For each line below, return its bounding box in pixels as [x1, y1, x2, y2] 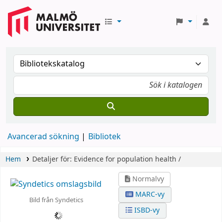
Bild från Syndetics [29, 195, 83, 205]
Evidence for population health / [73, 154, 181, 165]
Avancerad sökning [7, 131, 79, 143]
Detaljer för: [32, 154, 74, 165]
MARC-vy [133, 189, 165, 200]
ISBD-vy [132, 205, 160, 216]
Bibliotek [88, 131, 121, 143]
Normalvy [130, 174, 165, 184]
